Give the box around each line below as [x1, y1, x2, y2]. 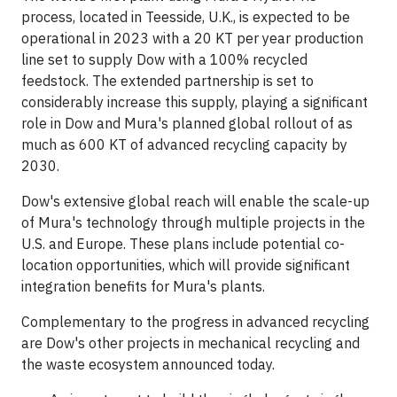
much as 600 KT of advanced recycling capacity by [21, 136, 347, 153]
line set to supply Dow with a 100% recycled [21, 51, 307, 68]
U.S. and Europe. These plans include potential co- [21, 235, 345, 253]
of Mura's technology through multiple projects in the [21, 214, 365, 231]
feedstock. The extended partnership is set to [21, 72, 314, 90]
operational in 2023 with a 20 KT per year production [21, 29, 363, 47]
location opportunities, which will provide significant [21, 256, 350, 274]
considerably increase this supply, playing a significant [21, 93, 368, 111]
